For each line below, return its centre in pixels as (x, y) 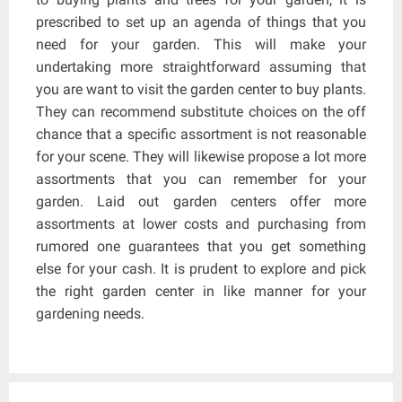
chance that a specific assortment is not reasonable (201, 134)
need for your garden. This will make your (201, 44)
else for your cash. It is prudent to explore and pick (201, 268)
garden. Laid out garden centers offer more (201, 201)
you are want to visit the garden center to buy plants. (201, 89)
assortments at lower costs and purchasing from (201, 223)
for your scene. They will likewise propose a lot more (201, 156)
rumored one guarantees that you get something (201, 246)
